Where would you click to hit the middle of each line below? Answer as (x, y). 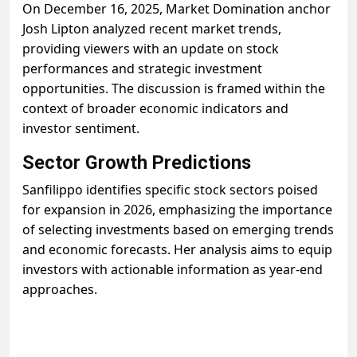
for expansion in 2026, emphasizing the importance (177, 210)
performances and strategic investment (142, 69)
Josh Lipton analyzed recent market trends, (152, 29)
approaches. (60, 289)
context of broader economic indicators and (155, 108)
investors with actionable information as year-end (173, 269)
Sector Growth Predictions (137, 163)
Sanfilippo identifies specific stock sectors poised (170, 190)
